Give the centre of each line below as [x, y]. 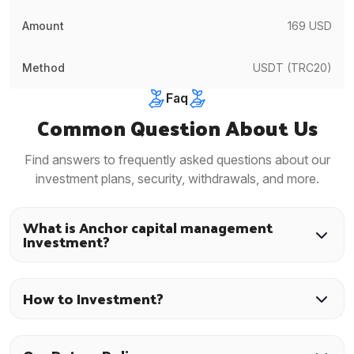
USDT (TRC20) [292, 67]
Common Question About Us [177, 128]
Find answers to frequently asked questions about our [177, 160]
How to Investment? [93, 299]
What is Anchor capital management [148, 228]
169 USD [310, 25]
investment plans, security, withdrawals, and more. [177, 179]
